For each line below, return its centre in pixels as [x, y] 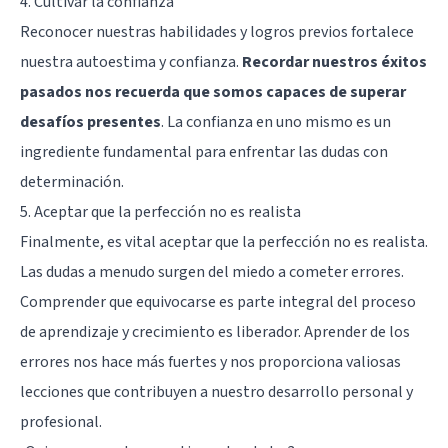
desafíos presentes [90, 121]
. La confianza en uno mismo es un [276, 121]
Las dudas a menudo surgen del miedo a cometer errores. [212, 271]
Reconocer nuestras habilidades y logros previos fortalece [217, 31]
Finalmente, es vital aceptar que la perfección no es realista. [224, 241]
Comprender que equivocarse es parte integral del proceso [218, 301]
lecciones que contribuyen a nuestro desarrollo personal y [216, 391]
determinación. [72, 181]
